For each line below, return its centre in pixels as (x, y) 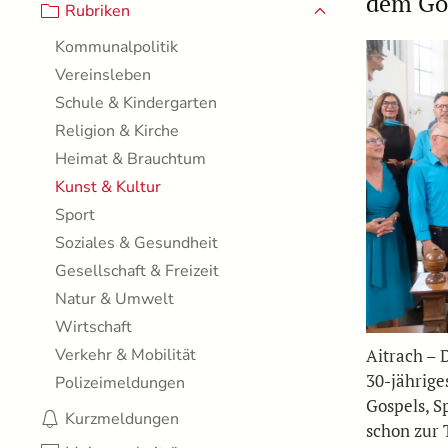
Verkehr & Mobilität (125, 355)
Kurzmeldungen (122, 419)
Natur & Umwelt (114, 299)
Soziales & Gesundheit (136, 243)
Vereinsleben (103, 75)
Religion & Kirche (117, 131)
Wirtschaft (93, 327)
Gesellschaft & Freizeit (137, 271)
